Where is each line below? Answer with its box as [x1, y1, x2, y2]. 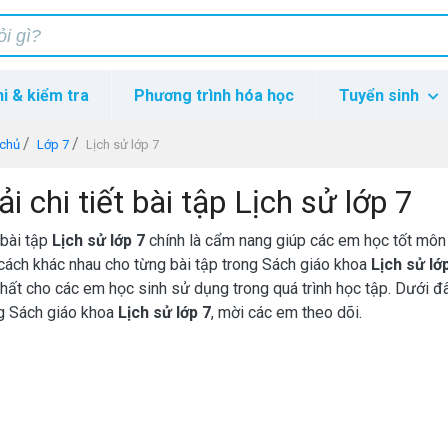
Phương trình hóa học [133, 86, 294, 105]
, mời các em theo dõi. [211, 303, 362, 322]
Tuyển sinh [339, 86, 424, 105]
